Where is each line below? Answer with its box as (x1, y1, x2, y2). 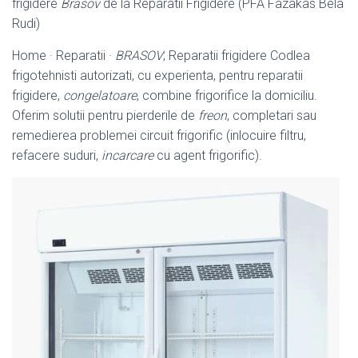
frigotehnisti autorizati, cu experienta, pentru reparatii (12, 67, 303, 83)
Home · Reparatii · (12, 47, 115, 63)
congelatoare (63, 87, 137, 103)
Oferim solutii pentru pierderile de (12, 107, 198, 123)
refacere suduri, (12, 147, 101, 163)
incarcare (101, 147, 153, 163)
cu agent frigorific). (153, 147, 262, 163)
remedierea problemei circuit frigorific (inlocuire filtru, (12, 127, 306, 143)
